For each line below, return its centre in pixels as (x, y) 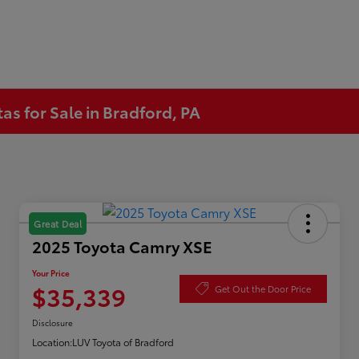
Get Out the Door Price (263, 288)
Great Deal (58, 224)
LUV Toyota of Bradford (123, 342)
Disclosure (52, 323)
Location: (52, 342)
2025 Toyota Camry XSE (122, 246)
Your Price (51, 273)
